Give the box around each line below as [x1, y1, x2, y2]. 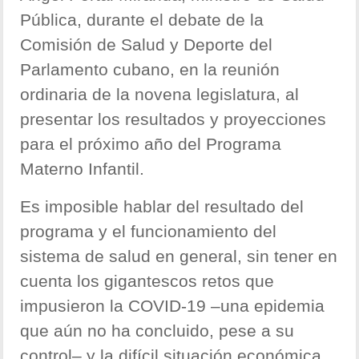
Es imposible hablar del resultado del [20, 197, 305, 216]
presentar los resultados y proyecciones [20, 110, 327, 129]
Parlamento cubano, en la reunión [20, 60, 280, 79]
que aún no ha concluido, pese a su [20, 321, 295, 341]
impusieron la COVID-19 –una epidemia [20, 296, 325, 316]
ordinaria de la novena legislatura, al [20, 85, 300, 104]
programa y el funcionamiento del [20, 222, 277, 241]
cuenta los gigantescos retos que [20, 272, 275, 291]
